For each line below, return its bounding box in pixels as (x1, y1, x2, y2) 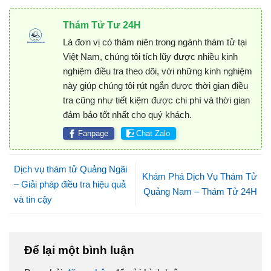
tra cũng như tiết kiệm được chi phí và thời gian (62, 94, 250, 105)
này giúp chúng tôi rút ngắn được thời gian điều (62, 80, 248, 91)
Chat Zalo (135, 128, 170, 138)
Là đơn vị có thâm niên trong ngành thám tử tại (62, 36, 247, 47)
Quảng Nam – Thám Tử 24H (143, 186, 257, 197)
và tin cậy (14, 194, 52, 204)
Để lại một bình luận (24, 244, 137, 257)
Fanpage (77, 128, 108, 138)
